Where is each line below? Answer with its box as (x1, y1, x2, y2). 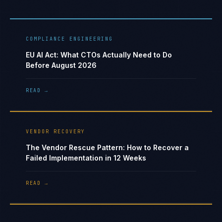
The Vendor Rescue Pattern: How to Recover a (26, 143, 189, 152)
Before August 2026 (26, 61, 97, 69)
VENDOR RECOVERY (26, 128, 85, 135)
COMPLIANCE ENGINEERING (26, 36, 113, 42)
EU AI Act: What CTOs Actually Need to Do (26, 51, 172, 59)
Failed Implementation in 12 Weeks (26, 154, 146, 162)
